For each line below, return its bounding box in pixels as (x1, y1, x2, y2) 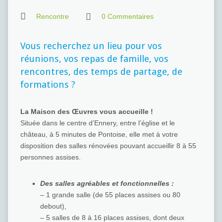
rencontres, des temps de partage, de (20, 66, 182, 77)
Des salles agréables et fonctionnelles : (40, 179, 174, 187)
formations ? (20, 79, 75, 90)
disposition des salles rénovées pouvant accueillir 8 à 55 (20, 142, 196, 150)
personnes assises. (20, 153, 81, 161)
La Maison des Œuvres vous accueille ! (20, 108, 153, 115)
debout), (40, 202, 66, 210)
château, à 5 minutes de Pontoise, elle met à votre (20, 130, 178, 138)
